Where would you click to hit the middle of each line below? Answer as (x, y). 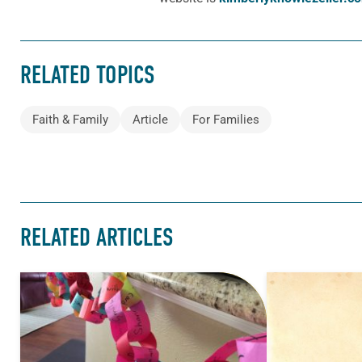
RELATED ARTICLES (97, 237)
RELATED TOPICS (87, 76)
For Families (226, 120)
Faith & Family (70, 120)
